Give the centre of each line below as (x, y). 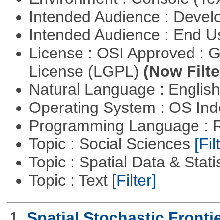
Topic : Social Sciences (111, 144)
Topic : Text (70, 180)
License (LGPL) (86, 71)
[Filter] (134, 180)
